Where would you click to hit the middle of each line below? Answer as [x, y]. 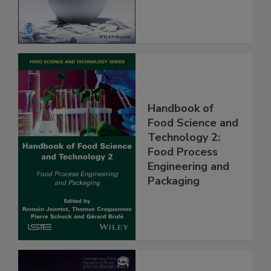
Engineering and [188, 166]
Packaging [174, 181]
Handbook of [181, 108]
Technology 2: [184, 137]
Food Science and [193, 122]
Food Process [183, 152]
